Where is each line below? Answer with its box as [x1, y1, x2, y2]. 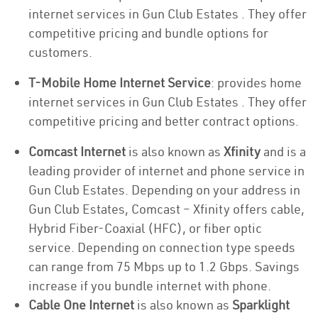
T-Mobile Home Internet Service [28, 75, 211, 91]
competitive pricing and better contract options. [28, 113, 299, 129]
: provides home [211, 75, 302, 91]
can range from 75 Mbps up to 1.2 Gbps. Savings [28, 258, 300, 275]
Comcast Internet [28, 143, 126, 160]
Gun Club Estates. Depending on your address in [28, 182, 300, 198]
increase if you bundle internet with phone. [28, 278, 274, 294]
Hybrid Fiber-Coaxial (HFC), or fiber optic [28, 220, 262, 236]
